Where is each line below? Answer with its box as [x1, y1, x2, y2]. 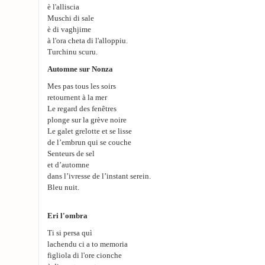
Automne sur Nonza [47, 65, 113, 73]
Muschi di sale [47, 14, 94, 22]
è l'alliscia [47, 3, 79, 11]
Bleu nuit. [47, 183, 79, 192]
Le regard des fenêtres [47, 105, 117, 113]
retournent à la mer [47, 93, 107, 102]
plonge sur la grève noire [47, 116, 127, 124]
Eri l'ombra [47, 212, 88, 220]
